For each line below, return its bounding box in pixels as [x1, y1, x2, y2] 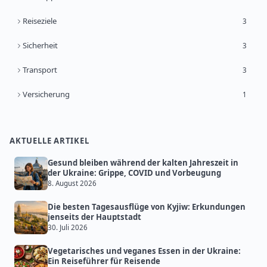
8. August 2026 [48, 179, 97, 188]
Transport [23, 64, 57, 76]
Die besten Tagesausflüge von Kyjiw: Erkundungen [48, 201, 246, 213]
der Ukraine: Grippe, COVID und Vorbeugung [48, 167, 221, 179]
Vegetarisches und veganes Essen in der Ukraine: [48, 246, 241, 257]
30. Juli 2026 [48, 223, 88, 232]
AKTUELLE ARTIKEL [10, 135, 89, 147]
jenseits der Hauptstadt [48, 212, 141, 223]
